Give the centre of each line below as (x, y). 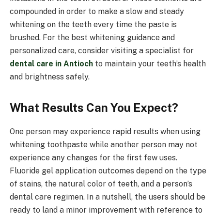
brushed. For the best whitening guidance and (92, 38)
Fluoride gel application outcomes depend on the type (108, 171)
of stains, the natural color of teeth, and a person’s (101, 184)
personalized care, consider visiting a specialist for (102, 51)
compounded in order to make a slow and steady (97, 12)
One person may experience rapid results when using (105, 132)
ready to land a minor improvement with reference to (106, 210)
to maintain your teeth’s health (149, 64)
